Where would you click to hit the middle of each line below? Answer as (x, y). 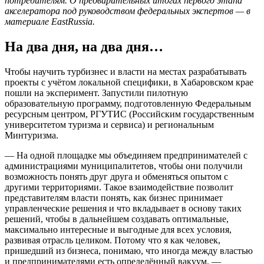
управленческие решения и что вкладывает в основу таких (123, 208)
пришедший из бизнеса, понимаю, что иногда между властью (129, 250)
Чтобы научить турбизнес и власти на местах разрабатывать (126, 71)
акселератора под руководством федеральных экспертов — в (128, 11)
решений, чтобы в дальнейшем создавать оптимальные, (117, 219)
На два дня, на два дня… (84, 46)
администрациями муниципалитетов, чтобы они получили (124, 166)
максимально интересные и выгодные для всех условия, (118, 229)
